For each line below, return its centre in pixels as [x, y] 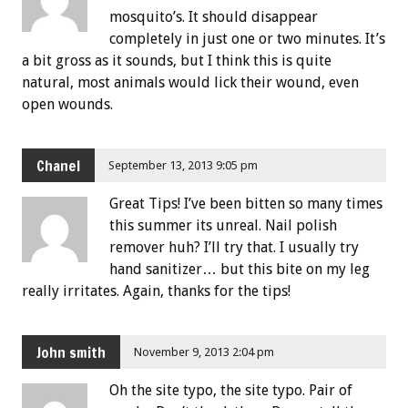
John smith [71, 352]
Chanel [58, 165]
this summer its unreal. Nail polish [223, 226]
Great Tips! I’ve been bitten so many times [246, 204]
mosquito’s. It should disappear [214, 17]
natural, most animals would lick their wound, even [190, 83]
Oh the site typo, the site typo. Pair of [231, 391]
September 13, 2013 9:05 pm [184, 165]
